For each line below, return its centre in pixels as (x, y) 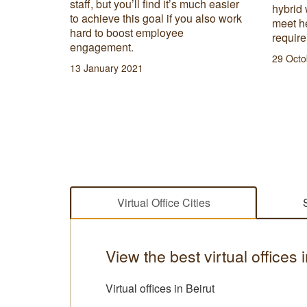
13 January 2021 (107, 67)
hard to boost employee (127, 32)
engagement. (102, 47)
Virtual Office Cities (163, 202)
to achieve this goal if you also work (156, 18)
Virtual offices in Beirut (160, 288)
